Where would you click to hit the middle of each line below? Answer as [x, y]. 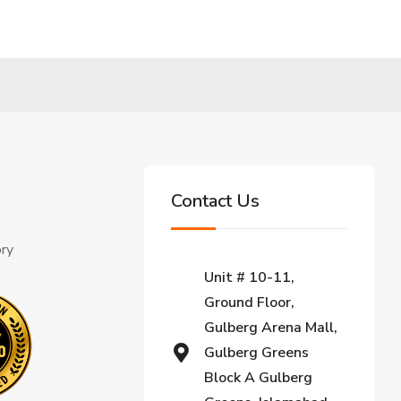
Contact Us [216, 200]
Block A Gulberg [259, 377]
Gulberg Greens [257, 352]
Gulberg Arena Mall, [271, 327]
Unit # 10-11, [250, 277]
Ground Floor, [250, 302]
